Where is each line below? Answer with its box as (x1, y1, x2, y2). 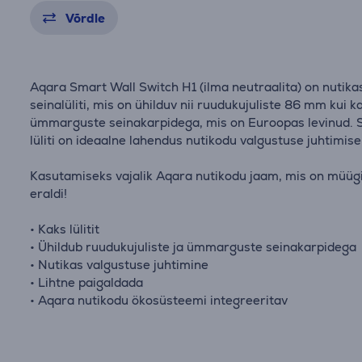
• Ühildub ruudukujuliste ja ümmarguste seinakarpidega (30, 239, 357, 255)
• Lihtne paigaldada (30, 275, 144, 290)
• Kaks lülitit (30, 221, 100, 237)
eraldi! (30, 186, 68, 201)
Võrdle (65, 11, 106, 26)
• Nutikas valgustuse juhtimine (30, 257, 209, 272)
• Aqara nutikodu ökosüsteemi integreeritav (30, 293, 288, 308)
